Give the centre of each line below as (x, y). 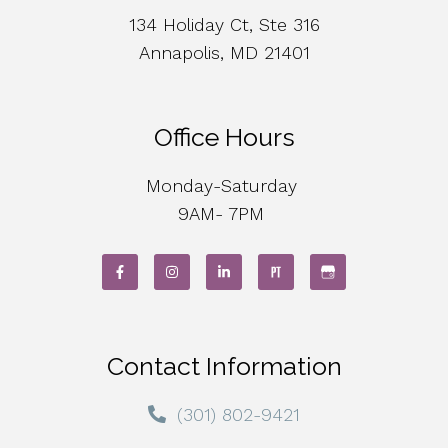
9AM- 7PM (224, 213)
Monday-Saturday (224, 185)
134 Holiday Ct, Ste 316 (224, 24)
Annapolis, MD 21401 (224, 52)
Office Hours (224, 136)
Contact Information (224, 365)
